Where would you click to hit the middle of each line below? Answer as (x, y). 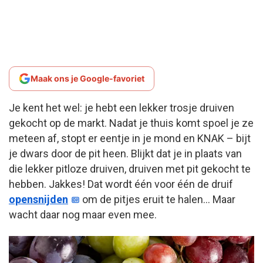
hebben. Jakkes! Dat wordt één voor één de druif (121, 184)
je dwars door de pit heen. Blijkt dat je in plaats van (125, 153)
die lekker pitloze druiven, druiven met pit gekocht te (130, 168)
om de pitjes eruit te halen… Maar (158, 199)
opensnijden (38, 199)
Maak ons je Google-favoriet (87, 78)
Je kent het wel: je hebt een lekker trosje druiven (122, 107)
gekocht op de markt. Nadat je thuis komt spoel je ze (131, 123)
